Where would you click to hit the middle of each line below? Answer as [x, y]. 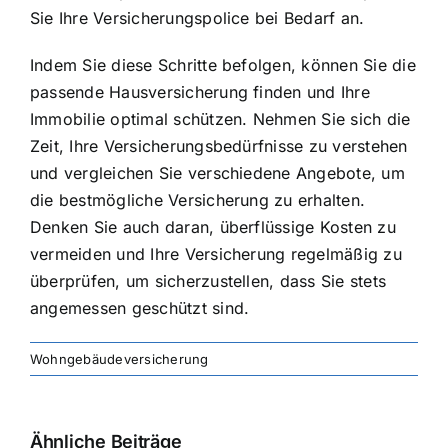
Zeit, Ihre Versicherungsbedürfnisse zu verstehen [219, 145]
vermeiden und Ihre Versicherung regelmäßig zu [216, 253]
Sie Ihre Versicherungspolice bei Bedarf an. [197, 17]
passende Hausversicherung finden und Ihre [200, 91]
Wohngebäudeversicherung [119, 358]
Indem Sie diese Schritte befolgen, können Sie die [223, 64]
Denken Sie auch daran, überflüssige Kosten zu [213, 226]
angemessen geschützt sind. [140, 307]
